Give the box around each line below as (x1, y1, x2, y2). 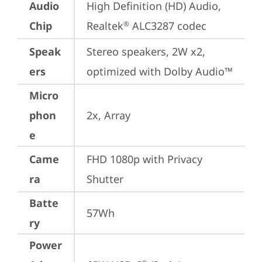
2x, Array (87, 108, 130, 122)
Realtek (87, 19, 123, 33)
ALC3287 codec (129, 19, 206, 33)
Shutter (87, 172, 123, 186)
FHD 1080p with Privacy (87, 152, 202, 166)
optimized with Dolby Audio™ (87, 64, 233, 78)
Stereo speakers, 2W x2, (87, 44, 205, 58)
